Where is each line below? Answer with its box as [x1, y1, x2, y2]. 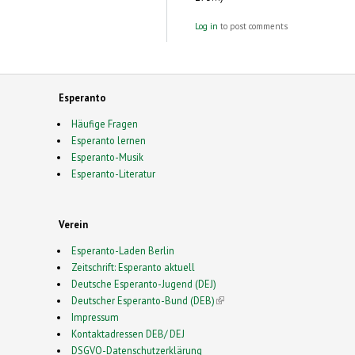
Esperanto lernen [71, 133, 146, 147]
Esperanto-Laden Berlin [71, 243, 174, 257]
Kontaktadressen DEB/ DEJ [71, 326, 185, 340]
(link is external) [214, 293, 284, 307]
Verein [59, 217, 88, 231]
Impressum [71, 310, 119, 323]
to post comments [218, 20, 288, 32]
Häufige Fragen [71, 116, 138, 130]
